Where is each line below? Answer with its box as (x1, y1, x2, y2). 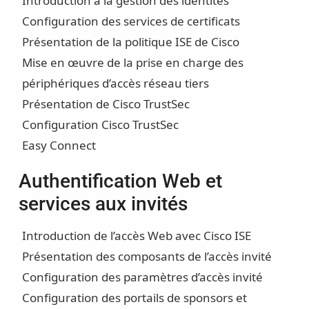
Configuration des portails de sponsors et (21, 290, 247, 306)
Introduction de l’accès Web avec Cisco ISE (21, 228, 251, 244)
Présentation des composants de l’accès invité (21, 248, 272, 265)
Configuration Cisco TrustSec (21, 117, 179, 133)
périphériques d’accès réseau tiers (21, 75, 209, 92)
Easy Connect (21, 137, 96, 154)
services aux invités (18, 192, 188, 216)
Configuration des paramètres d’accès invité (21, 269, 263, 286)
